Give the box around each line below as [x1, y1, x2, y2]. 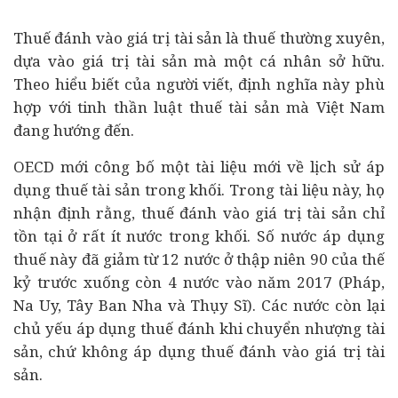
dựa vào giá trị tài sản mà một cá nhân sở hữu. [13, 51, 385, 71]
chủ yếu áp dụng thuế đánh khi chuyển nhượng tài [13, 318, 385, 338]
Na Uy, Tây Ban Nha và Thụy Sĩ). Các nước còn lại [13, 295, 385, 315]
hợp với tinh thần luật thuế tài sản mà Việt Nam [13, 97, 385, 117]
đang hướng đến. [13, 120, 134, 140]
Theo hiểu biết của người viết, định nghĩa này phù [13, 74, 385, 94]
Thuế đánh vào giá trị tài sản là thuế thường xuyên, [13, 28, 385, 48]
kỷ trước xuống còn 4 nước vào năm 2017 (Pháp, [13, 272, 385, 292]
